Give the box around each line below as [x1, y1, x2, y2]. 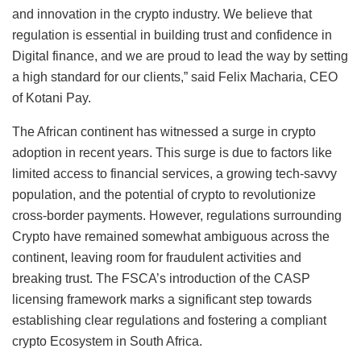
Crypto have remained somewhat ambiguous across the [12, 230, 330, 244]
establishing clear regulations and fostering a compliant [12, 313, 326, 328]
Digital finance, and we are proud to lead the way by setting [12, 49, 348, 64]
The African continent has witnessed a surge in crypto [12, 125, 316, 139]
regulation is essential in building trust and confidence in [12, 28, 332, 43]
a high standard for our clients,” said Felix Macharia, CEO [12, 70, 338, 85]
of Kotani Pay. [12, 91, 91, 106]
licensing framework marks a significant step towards [12, 293, 312, 307]
